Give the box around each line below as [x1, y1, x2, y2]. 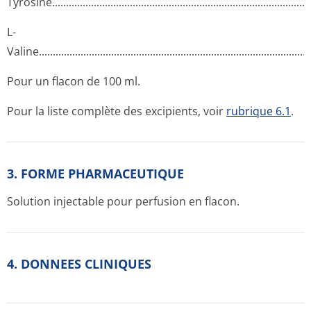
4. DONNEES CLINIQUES [7, 255, 151, 272]
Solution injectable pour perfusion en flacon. [7, 194, 239, 209]
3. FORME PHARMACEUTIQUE [7, 165, 184, 182]
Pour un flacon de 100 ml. [7, 74, 140, 89]
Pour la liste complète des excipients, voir [7, 103, 226, 119]
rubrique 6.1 [226, 103, 291, 119]
